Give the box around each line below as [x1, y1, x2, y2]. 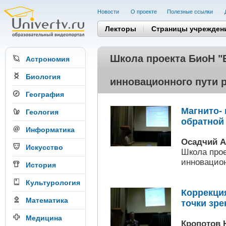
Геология [26, 108, 59, 116]
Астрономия [26, 55, 70, 63]
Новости [97, 9, 121, 15]
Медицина [26, 214, 62, 222]
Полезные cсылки [167, 9, 214, 15]
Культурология [26, 179, 80, 187]
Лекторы [105, 24, 136, 33]
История [26, 161, 56, 169]
